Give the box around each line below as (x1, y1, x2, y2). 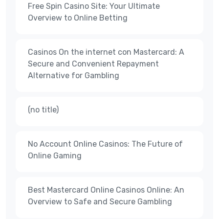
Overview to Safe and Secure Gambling (28, 197, 172, 206)
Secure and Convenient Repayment (28, 59, 159, 68)
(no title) (28, 105, 59, 114)
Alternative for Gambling (28, 70, 119, 80)
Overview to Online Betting (28, 13, 128, 22)
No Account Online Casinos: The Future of (28, 139, 183, 149)
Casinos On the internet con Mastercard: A (28, 47, 184, 57)
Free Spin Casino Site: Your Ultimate (28, 1, 160, 11)
